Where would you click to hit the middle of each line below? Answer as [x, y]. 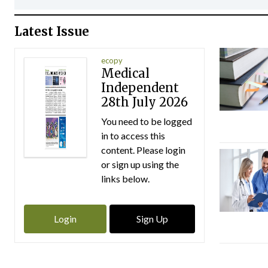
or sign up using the [140, 164]
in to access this [133, 135]
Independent [140, 87]
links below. [126, 178]
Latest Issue [52, 31]
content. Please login [144, 150]
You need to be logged [147, 121]
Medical [126, 73]
